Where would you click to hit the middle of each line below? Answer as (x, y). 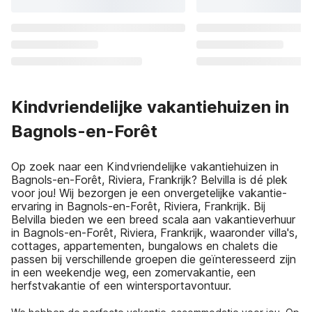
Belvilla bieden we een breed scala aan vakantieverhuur (153, 219)
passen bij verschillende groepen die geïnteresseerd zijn (154, 259)
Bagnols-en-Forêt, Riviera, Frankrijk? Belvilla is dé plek (149, 180)
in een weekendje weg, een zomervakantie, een (133, 272)
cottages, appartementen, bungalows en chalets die (145, 246)
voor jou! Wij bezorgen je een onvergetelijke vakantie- (149, 193)
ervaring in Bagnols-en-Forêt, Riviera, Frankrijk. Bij (138, 206)
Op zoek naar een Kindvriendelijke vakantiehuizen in (145, 166)
